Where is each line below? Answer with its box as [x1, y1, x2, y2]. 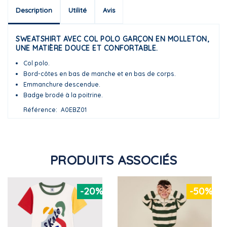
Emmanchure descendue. [23, 80, 100, 88]
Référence [23, 105, 56, 113]
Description [16, 6, 52, 14]
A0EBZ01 [61, 105, 87, 113]
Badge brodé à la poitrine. [23, 91, 103, 99]
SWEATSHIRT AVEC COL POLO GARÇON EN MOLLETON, [16, 34, 209, 44]
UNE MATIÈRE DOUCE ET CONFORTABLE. [16, 43, 158, 53]
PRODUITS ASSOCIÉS [50, 152, 177, 168]
